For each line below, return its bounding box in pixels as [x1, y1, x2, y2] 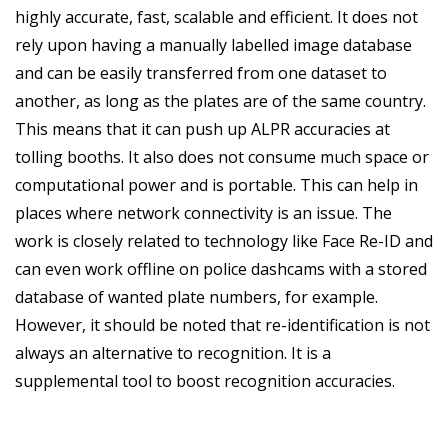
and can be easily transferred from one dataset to [15, 61, 387, 84]
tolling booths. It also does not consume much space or [15, 145, 429, 168]
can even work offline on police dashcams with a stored [15, 257, 427, 280]
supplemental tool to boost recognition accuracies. [15, 369, 395, 392]
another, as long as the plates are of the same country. [15, 89, 426, 112]
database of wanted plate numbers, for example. [15, 285, 378, 308]
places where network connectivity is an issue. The [15, 201, 392, 224]
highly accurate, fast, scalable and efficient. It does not [15, 5, 418, 28]
